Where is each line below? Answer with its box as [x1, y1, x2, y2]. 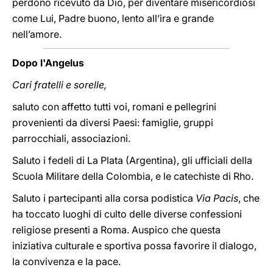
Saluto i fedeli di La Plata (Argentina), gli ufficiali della [12, 154, 252, 166]
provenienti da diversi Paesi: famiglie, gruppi [12, 116, 213, 129]
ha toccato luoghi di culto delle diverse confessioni [12, 208, 242, 220]
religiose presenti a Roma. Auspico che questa [12, 224, 221, 236]
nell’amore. [12, 28, 62, 40]
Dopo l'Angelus [12, 57, 84, 69]
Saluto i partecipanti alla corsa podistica [12, 192, 196, 204]
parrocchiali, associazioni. [12, 132, 130, 144]
